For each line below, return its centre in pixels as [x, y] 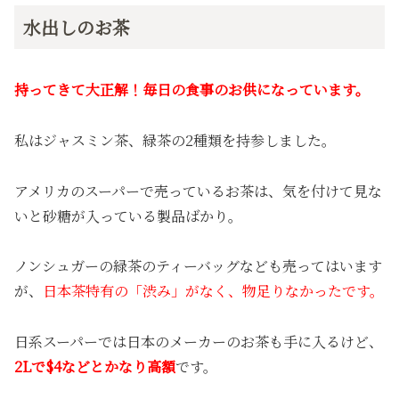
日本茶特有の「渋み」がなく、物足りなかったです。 [213, 291]
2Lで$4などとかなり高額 [95, 367]
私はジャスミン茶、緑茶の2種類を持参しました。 [175, 140]
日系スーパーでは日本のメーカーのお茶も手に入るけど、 [199, 342]
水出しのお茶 [77, 27]
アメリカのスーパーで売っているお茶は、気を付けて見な [198, 191]
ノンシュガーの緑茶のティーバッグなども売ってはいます [198, 266]
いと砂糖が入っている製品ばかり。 [128, 216]
